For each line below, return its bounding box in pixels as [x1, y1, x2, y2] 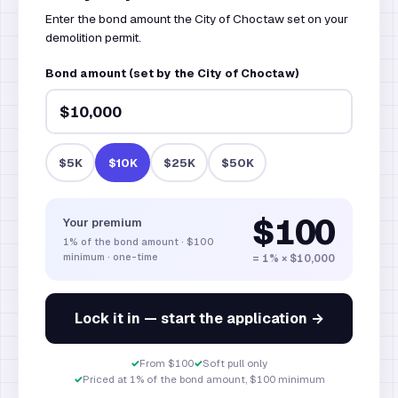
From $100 [139, 356, 194, 370]
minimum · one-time [63, 251, 158, 263]
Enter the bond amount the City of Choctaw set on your [45, 11, 348, 27]
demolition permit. [45, 29, 141, 45]
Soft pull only [203, 356, 267, 370]
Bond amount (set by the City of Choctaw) [45, 66, 299, 81]
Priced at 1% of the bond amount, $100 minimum [82, 372, 325, 386]
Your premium [63, 215, 142, 230]
